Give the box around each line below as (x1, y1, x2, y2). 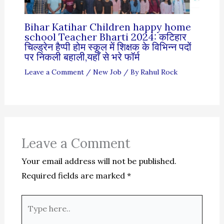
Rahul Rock (140, 67, 177, 76)
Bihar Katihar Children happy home (24, 20, 191, 33)
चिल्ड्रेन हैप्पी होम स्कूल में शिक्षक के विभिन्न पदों (24, 40, 191, 53)
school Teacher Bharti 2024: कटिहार (24, 30, 186, 43)
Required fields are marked (21, 170, 127, 180)
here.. (20, 211, 42, 221)
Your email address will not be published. (21, 156, 176, 166)
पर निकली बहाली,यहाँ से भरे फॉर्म (24, 50, 139, 63)
